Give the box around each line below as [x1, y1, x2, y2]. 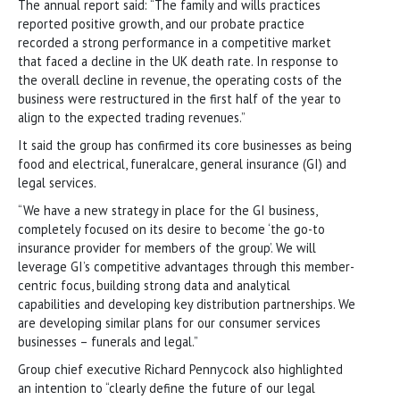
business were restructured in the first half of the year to [18, 89, 341, 107]
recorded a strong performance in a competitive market [18, 33, 331, 51]
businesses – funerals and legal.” [18, 332, 198, 350]
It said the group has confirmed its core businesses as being [18, 136, 352, 154]
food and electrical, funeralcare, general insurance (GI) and [18, 154, 346, 172]
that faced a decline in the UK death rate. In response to [18, 52, 338, 70]
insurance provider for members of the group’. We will [18, 238, 316, 256]
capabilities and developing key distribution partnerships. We [18, 295, 355, 312]
